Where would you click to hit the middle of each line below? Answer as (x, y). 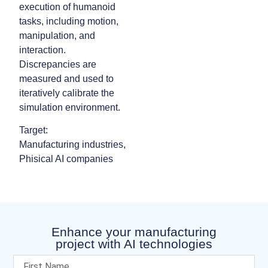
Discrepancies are (58, 64)
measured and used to (67, 78)
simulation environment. (70, 107)
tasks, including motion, (69, 21)
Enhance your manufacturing (134, 232)
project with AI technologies (134, 244)
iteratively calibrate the (67, 93)
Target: (34, 130)
